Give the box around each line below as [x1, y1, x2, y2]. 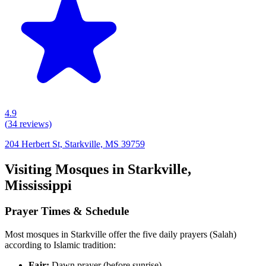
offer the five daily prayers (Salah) [106, 229, 236, 240]
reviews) [17, 118, 52, 129]
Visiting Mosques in [5, 161, 128, 177]
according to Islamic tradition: [5, 240, 116, 251]
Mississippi [5, 177, 72, 193]
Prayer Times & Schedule [5, 205, 129, 218]
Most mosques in [5, 229, 71, 240]
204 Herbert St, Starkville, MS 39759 [5, 138, 145, 149]
